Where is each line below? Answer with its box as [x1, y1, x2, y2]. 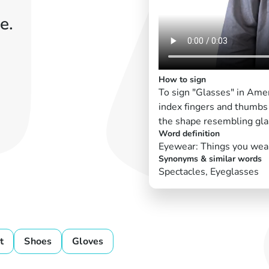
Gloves [72, 234, 104, 248]
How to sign [159, 73, 206, 85]
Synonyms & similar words [159, 153, 262, 165]
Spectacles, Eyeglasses [159, 165, 259, 178]
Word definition [159, 127, 220, 139]
